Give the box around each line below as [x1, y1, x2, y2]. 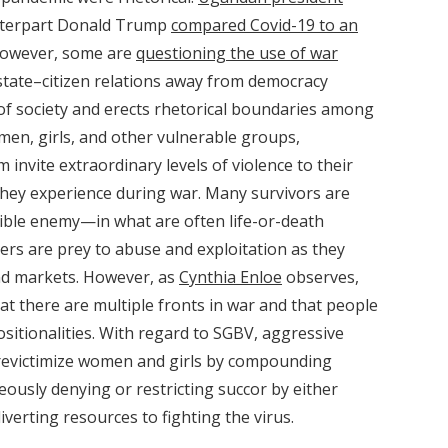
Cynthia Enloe [179, 266, 282, 288]
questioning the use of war [136, 42, 338, 64]
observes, [282, 266, 359, 288]
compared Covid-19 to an [171, 14, 358, 36]
